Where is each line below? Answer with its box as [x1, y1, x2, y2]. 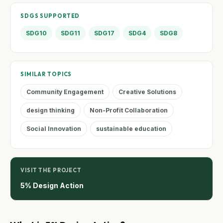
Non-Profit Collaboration [90, 107, 168, 114]
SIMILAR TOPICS [20, 71, 72, 78]
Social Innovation [26, 125, 81, 133]
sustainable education [96, 125, 166, 133]
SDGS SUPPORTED [20, 12, 80, 20]
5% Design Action [20, 181, 84, 190]
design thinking [26, 107, 75, 114]
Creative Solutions [118, 88, 176, 96]
